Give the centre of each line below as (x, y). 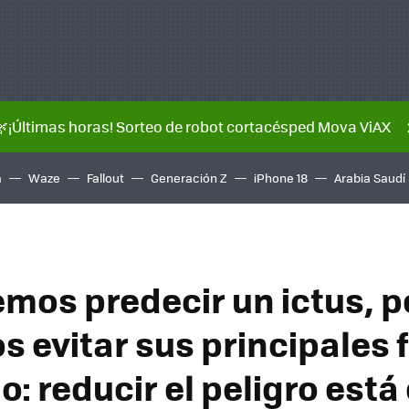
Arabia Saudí (370, 178)
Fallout (105, 178)
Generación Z (189, 178)
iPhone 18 (281, 178)
